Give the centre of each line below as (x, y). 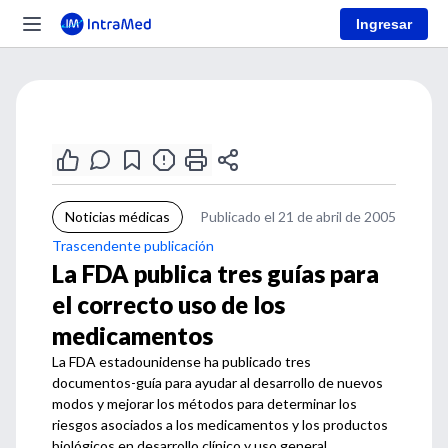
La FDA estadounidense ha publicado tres (181, 361)
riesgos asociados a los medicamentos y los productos (220, 424)
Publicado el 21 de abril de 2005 (298, 216)
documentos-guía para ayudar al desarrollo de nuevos (217, 382)
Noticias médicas (117, 216)
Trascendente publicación (133, 245)
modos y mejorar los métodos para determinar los (204, 403)
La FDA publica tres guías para (215, 273)
